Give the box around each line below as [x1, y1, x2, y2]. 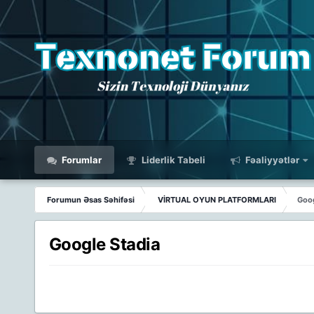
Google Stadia [48, 234, 161, 254]
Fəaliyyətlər [243, 154, 299, 165]
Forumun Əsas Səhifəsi [46, 195, 135, 205]
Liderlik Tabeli [139, 154, 205, 165]
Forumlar [59, 154, 102, 165]
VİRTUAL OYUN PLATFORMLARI [157, 195, 276, 205]
